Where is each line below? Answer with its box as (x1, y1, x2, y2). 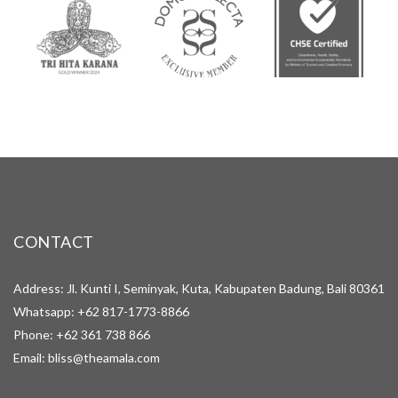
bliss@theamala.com (48, 350, 160, 366)
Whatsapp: (13, 304, 77, 320)
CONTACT (13, 231, 94, 251)
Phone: (13, 327, 56, 343)
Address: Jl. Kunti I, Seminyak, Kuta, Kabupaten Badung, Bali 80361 (13, 281, 385, 297)
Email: (13, 350, 48, 366)
